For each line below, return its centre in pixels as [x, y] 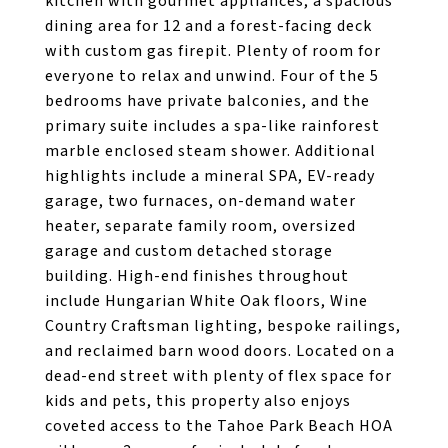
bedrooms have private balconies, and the [207, 101]
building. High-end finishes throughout [197, 276]
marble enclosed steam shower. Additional [210, 151]
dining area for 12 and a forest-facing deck [208, 26]
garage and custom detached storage [189, 251]
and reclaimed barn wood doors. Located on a [220, 351]
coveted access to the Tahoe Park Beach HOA [219, 426]
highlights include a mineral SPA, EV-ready [210, 176]
